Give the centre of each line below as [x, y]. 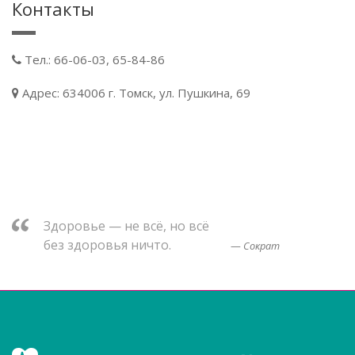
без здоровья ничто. [107, 245]
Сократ [261, 246]
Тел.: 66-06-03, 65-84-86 [93, 59]
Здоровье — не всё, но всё [126, 226]
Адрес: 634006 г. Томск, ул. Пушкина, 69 [135, 93]
